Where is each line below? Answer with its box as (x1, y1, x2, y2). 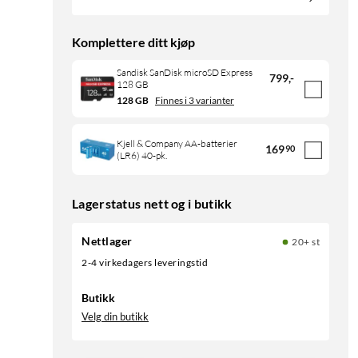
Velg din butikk (82, 310, 149, 324)
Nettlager (82, 234, 133, 249)
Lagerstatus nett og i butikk (72, 196, 233, 212)
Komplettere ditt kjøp (72, 34, 195, 50)
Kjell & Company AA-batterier (117, 137, 237, 150)
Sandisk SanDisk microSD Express (117, 66, 253, 79)
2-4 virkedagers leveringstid (87, 257, 208, 269)
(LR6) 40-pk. (117, 149, 167, 162)
